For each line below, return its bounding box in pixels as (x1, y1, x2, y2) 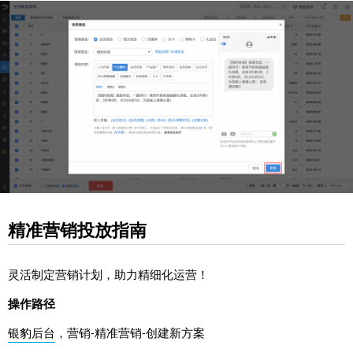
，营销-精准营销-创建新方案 (55, 323, 205, 340)
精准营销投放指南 (8, 216, 147, 242)
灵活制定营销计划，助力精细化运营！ (8, 265, 209, 282)
